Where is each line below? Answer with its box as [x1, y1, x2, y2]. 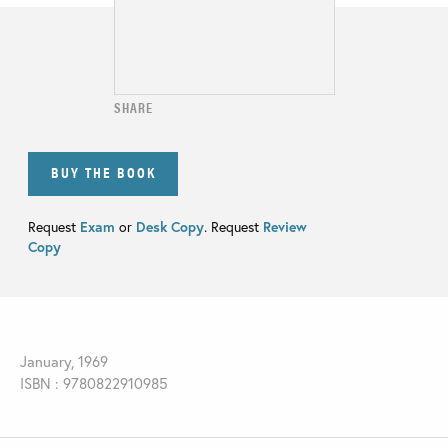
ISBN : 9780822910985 [20, 373, 168, 394]
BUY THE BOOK [50, 161, 156, 183]
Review [259, 217, 307, 237]
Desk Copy [136, 217, 204, 237]
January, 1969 [20, 351, 108, 372]
